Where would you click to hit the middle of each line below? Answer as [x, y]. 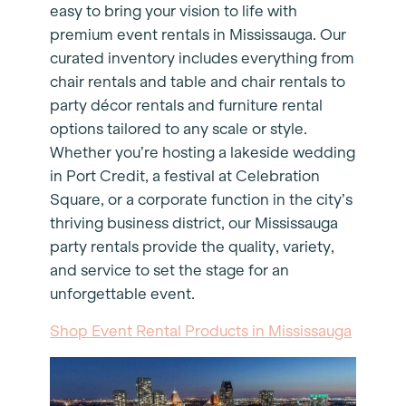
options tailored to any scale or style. [179, 130]
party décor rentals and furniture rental [186, 106]
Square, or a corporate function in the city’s [201, 200]
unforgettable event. [124, 295]
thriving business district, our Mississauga [194, 224]
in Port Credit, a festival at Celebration [185, 177]
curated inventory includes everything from [202, 59]
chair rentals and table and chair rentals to [198, 82]
